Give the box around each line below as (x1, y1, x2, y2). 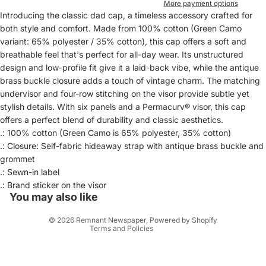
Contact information (56, 186, 123, 195)
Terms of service (56, 202, 112, 212)
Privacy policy (56, 153, 104, 162)
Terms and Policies (89, 224, 153, 233)
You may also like (9, 191, 98, 204)
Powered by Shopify (150, 216, 217, 225)
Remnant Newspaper (76, 216, 146, 225)
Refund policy (56, 169, 102, 179)
